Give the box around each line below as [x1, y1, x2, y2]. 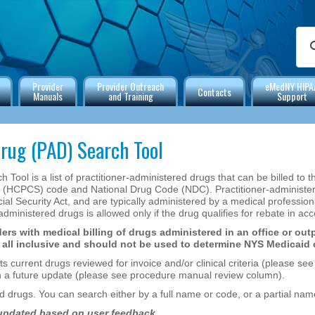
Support [276, 89, 307, 103]
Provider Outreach [97, 79, 164, 94]
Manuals [33, 89, 63, 103]
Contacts [198, 84, 231, 99]
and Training [108, 89, 153, 103]
